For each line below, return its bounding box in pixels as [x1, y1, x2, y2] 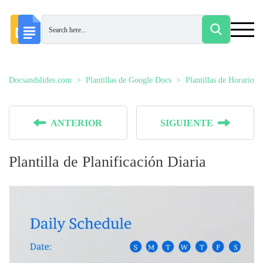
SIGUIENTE [160, 118, 213, 128]
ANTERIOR [50, 118, 103, 128]
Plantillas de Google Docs [86, 76, 171, 85]
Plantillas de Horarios [186, 76, 257, 85]
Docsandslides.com [9, 76, 72, 85]
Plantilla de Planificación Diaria [9, 153, 206, 170]
